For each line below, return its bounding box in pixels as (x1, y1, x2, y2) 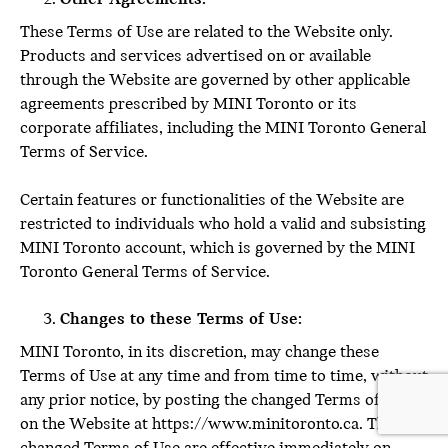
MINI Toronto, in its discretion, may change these (20, 343, 379, 362)
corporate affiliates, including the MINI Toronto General (20, 119, 426, 138)
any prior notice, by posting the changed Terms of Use (20, 391, 411, 410)
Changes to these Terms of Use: (60, 310, 302, 329)
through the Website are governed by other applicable (20, 71, 410, 90)
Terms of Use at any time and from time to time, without (20, 367, 428, 386)
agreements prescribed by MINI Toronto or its (20, 95, 357, 114)
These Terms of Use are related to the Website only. (20, 23, 393, 42)
